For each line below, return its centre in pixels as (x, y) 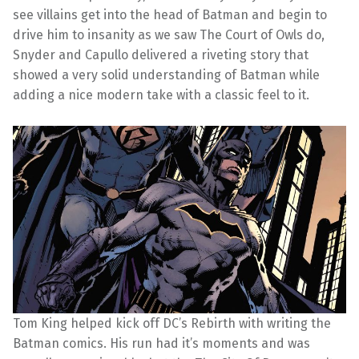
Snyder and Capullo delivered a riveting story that (161, 54)
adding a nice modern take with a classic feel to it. (163, 95)
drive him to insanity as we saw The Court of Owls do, (169, 34)
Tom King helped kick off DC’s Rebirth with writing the (172, 323)
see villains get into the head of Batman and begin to (170, 14)
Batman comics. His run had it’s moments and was (161, 343)
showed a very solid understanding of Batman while (166, 75)
